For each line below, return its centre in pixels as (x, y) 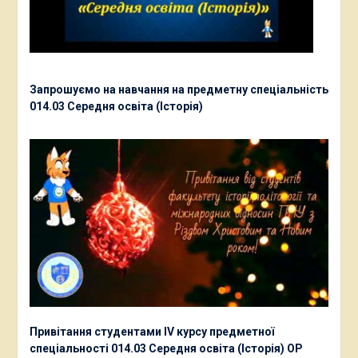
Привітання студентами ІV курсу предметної (151, 332)
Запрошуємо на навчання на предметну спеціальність (179, 89)
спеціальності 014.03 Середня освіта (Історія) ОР (166, 349)
